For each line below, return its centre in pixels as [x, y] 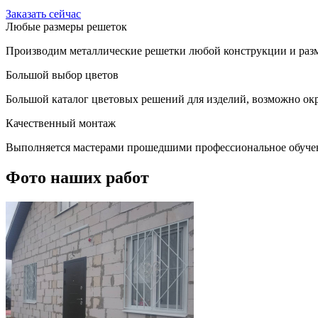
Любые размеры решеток [66, 27]
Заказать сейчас [43, 14]
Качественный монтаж [61, 124]
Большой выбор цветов [62, 75]
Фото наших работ [77, 177]
